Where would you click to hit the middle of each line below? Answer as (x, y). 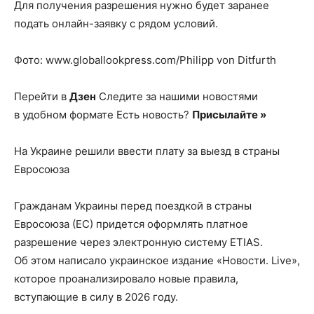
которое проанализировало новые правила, (126, 279)
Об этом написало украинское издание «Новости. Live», (157, 260)
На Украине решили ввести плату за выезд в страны (147, 151)
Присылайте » (229, 115)
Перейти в (42, 96)
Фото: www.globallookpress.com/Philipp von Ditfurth (145, 60)
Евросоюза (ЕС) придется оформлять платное (131, 224)
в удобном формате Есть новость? (103, 115)
